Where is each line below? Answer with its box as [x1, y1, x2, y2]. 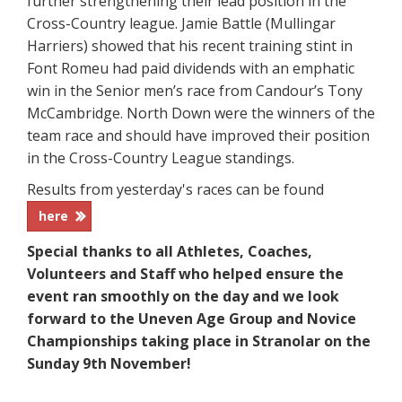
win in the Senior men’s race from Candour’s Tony [27, 81, 363, 101]
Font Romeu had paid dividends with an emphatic [27, 58, 354, 79]
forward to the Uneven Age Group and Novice [27, 309, 356, 329]
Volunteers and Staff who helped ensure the [27, 264, 344, 284]
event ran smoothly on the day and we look [27, 286, 339, 307]
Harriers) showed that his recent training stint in [27, 36, 353, 57]
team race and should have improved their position [27, 126, 370, 146]
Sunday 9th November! [27, 354, 191, 374]
